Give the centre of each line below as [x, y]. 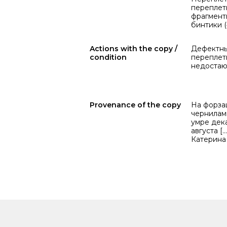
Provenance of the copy [135, 105]
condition [108, 57]
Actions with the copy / [134, 49]
